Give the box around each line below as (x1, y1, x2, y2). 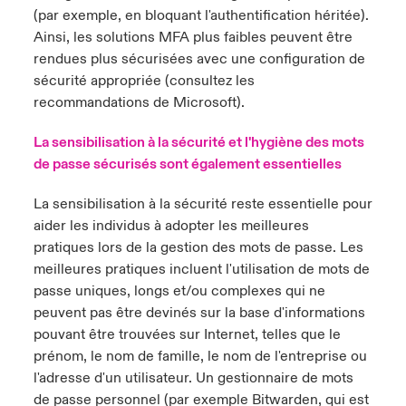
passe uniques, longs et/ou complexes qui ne (33, 282, 325, 300)
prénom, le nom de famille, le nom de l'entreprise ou (33, 347, 367, 365)
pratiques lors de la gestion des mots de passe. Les (33, 238, 363, 256)
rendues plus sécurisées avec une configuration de (33, 50, 365, 68)
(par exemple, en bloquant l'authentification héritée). (33, 6, 369, 24)
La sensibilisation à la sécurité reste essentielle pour (33, 195, 372, 213)
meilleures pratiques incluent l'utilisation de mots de (33, 260, 370, 278)
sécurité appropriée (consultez (33, 72, 236, 90)
